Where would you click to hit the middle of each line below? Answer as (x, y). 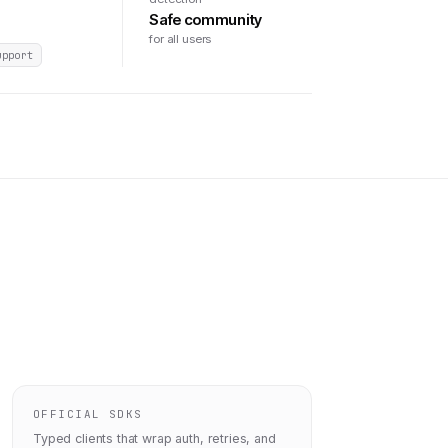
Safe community (205, 19)
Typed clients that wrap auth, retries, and (154, 438)
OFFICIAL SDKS (88, 414)
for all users (180, 39)
